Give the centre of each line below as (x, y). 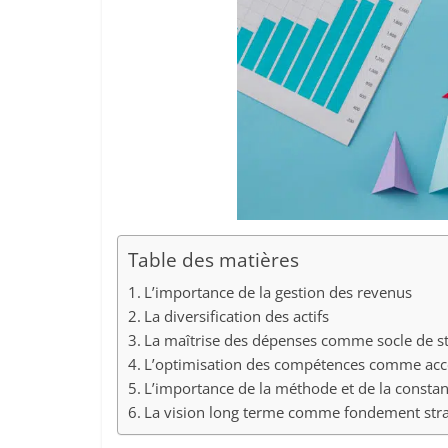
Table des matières (213, 259)
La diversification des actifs (237, 316)
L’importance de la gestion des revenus (278, 292)
